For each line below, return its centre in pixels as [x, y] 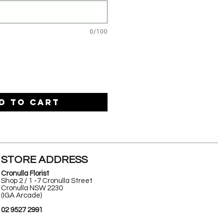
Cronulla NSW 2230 [32, 188]
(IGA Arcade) [22, 195]
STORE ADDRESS [45, 160]
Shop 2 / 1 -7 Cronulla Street [47, 181]
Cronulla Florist [25, 173]
